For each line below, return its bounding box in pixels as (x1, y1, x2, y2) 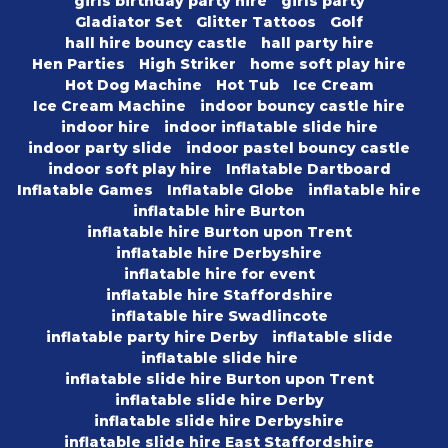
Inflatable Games (17, 181, 153, 200)
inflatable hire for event (123, 265, 315, 284)
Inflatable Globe (167, 181, 294, 200)
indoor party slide (28, 139, 172, 158)
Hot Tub (215, 76, 279, 95)
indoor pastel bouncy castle (186, 139, 410, 158)
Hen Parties (32, 55, 125, 74)
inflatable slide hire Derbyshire (94, 412, 344, 431)
